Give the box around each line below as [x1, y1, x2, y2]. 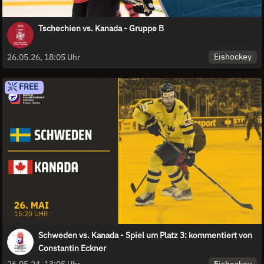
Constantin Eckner [38, 242, 106, 253]
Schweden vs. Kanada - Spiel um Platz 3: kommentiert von [38, 229, 252, 240]
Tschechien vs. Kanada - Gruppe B [38, 22, 164, 34]
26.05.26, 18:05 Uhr [7, 51, 80, 62]
